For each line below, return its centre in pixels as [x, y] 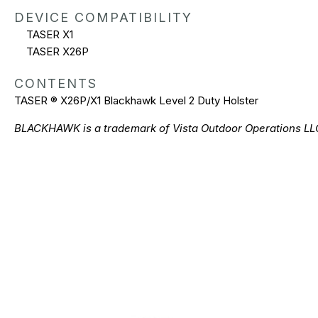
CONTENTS [56, 83]
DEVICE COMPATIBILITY [103, 17]
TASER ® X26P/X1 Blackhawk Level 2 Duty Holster [136, 100]
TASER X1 [50, 34]
